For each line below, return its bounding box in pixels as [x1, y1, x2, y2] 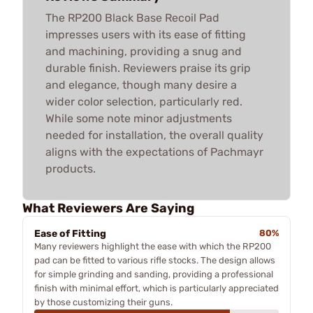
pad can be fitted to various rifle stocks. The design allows [34, 254, 275, 265]
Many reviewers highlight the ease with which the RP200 [34, 240, 271, 252]
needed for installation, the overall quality [45, 128, 263, 142]
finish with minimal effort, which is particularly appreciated [34, 282, 279, 293]
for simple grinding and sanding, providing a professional [34, 268, 273, 279]
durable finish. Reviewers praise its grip [45, 61, 251, 75]
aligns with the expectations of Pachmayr [45, 145, 263, 159]
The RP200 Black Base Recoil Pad [45, 10, 219, 24]
